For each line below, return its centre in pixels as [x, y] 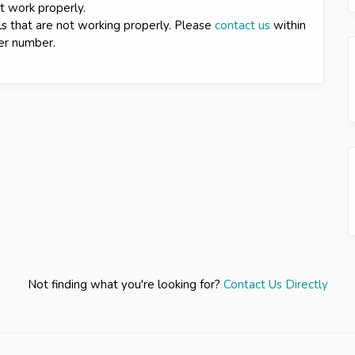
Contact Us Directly [275, 284]
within [288, 25]
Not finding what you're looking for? [125, 284]
